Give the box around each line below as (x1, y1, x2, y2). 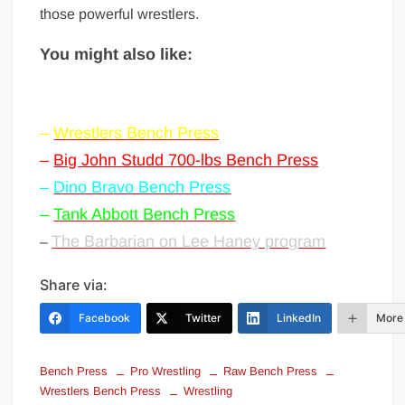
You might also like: (40, 45, 193, 63)
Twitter (185, 311, 222, 325)
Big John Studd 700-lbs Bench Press (53, 151, 319, 169)
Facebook (79, 311, 131, 325)
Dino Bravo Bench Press (53, 178, 231, 196)
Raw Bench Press (223, 364, 318, 378)
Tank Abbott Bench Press (53, 205, 236, 223)
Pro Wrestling (130, 364, 202, 378)
